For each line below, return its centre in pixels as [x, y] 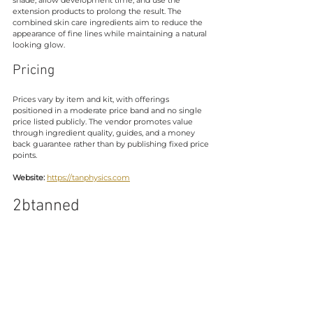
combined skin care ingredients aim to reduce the [109, 22]
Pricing [34, 70]
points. [25, 155]
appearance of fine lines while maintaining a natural [111, 33]
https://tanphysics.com [88, 177]
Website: [29, 177]
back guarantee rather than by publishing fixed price [112, 144]
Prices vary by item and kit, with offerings [92, 99]
